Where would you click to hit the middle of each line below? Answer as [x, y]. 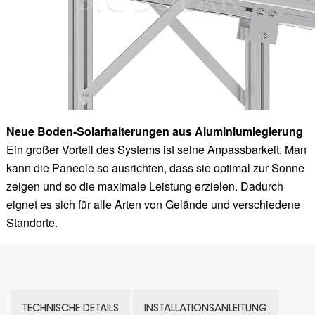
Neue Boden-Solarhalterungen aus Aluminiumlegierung [154, 131]
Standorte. [32, 222]
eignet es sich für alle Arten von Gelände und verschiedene [153, 204]
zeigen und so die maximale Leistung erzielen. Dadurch [144, 186]
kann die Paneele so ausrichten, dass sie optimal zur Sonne [155, 167]
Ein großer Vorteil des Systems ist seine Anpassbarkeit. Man [156, 149]
